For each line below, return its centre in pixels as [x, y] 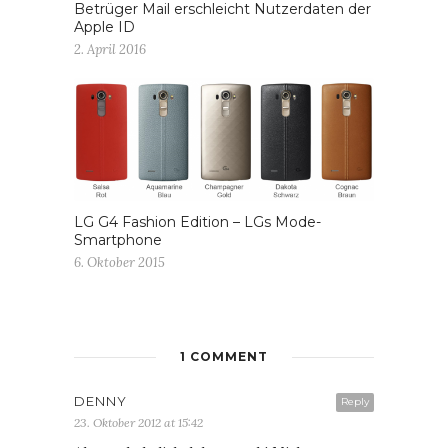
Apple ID [104, 26]
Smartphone [118, 240]
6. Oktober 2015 [119, 263]
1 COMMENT [224, 357]
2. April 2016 [110, 49]
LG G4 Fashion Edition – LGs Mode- [197, 222]
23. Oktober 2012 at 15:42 [138, 423]
